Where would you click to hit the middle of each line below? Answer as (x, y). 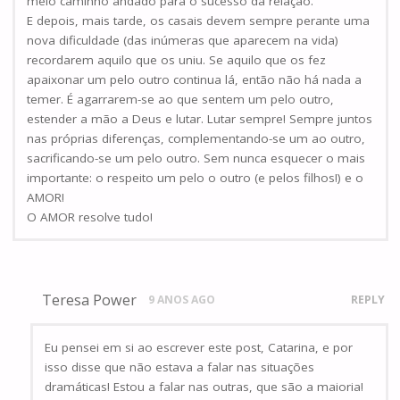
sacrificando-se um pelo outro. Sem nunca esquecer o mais (196, 158)
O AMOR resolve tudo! (90, 217)
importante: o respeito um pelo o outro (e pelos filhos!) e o (195, 177)
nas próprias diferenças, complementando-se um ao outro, (196, 138)
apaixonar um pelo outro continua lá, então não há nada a (194, 79)
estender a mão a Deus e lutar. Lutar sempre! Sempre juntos (200, 118)
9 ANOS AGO (181, 299)
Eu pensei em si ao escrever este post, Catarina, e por (199, 348)
